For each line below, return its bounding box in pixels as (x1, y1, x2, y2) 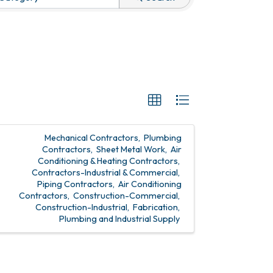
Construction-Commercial (73, 190, 178, 201)
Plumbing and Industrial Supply (59, 213, 180, 224)
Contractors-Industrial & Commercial (32, 167, 178, 178)
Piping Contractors (37, 179, 113, 190)
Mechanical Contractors (44, 132, 138, 143)
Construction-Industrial (35, 202, 127, 213)
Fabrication (133, 202, 178, 213)
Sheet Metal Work (96, 144, 165, 155)
